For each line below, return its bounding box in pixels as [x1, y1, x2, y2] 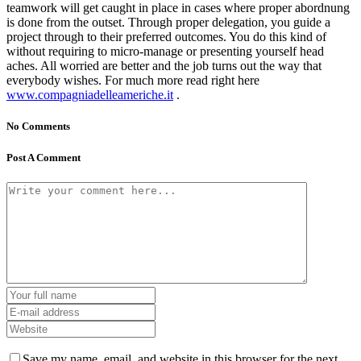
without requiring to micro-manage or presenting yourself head [6, 44, 324, 59]
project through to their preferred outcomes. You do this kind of [6, 30, 326, 44]
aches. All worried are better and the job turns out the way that [6, 59, 322, 73]
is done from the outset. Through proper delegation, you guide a [6, 15, 330, 30]
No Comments [6, 120, 70, 133]
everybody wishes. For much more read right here [6, 73, 259, 88]
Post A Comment [6, 151, 81, 164]
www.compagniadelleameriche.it [6, 88, 173, 102]
